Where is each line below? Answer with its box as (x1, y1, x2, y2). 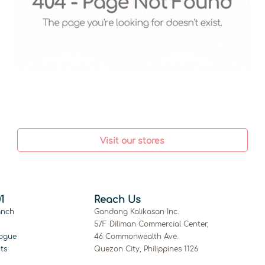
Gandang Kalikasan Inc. (94, 208, 179, 216)
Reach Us (94, 195, 141, 205)
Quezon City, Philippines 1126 (94, 245, 198, 253)
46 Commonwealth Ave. (94, 232, 179, 241)
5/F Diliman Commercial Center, (94, 220, 209, 228)
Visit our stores (100, 137, 165, 146)
